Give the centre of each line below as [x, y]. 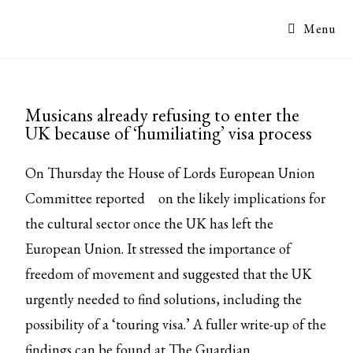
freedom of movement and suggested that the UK [169, 274]
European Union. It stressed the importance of [158, 249]
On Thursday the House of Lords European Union [171, 173]
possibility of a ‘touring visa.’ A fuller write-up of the [176, 324]
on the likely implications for [241, 198]
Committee [61, 198]
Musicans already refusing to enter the [163, 115]
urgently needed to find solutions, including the [164, 299]
